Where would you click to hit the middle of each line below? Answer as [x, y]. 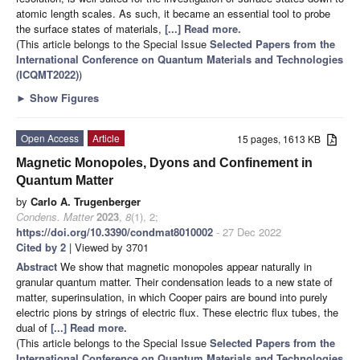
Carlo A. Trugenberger [86, 202]
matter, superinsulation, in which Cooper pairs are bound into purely [172, 297]
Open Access [50, 138]
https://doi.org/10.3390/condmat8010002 [115, 232]
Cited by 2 [41, 247]
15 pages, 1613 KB [282, 139]
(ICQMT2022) [47, 75]
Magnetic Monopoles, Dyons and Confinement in [164, 163]
